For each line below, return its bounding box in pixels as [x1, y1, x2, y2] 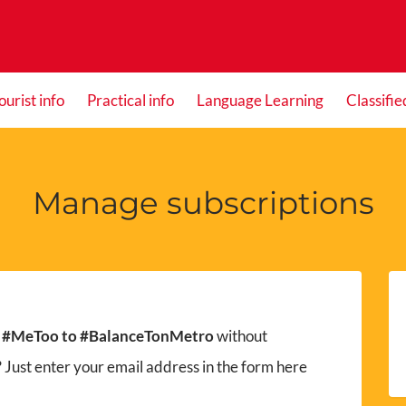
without [213, 325, 267, 345]
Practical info [86, 91, 174, 110]
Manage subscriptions [32, 184, 374, 222]
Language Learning [196, 91, 324, 110]
